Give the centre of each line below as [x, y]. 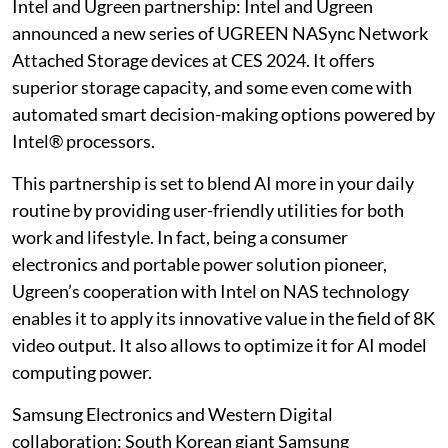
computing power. [82, 371]
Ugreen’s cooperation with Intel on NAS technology [210, 290]
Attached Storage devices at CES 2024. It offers [193, 59]
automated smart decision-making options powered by [223, 113]
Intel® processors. [83, 140]
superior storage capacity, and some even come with [212, 86]
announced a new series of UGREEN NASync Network [220, 32]
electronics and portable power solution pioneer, [199, 263]
